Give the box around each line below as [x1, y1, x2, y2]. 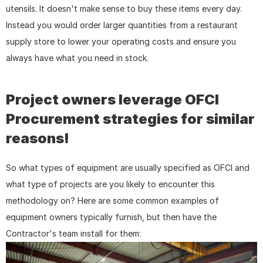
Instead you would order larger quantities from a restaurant [6, 19, 238, 30]
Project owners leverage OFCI [6, 90, 219, 108]
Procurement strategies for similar [6, 110, 255, 127]
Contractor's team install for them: [6, 228, 141, 238]
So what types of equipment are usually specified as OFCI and [6, 162, 249, 173]
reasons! [6, 129, 69, 147]
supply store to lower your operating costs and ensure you [6, 36, 236, 46]
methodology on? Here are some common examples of [6, 195, 219, 205]
